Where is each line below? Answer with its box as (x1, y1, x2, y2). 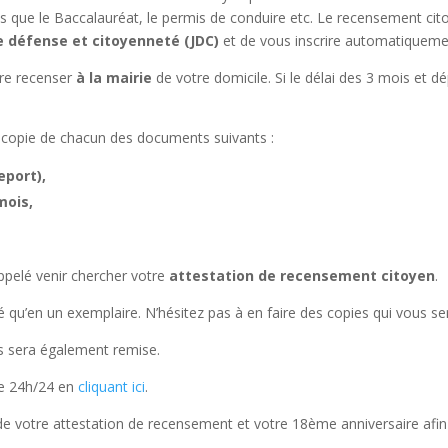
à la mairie (72, 67, 153, 87)
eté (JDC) (155, 30, 220, 50)
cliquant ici (78, 376, 146, 396)
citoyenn (92, 30, 156, 50)
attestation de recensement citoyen (169, 265, 436, 285)
